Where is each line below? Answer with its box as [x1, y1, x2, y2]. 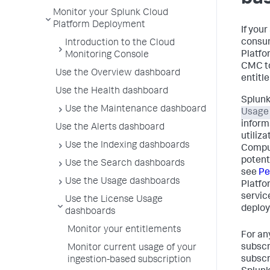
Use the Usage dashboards [65, 177, 180, 187]
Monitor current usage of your [67, 243, 196, 253]
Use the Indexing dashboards [65, 141, 189, 151]
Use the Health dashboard [55, 87, 168, 96]
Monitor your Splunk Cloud [53, 8, 168, 18]
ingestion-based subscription [67, 256, 191, 265]
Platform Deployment [53, 20, 145, 30]
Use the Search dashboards [65, 159, 184, 169]
